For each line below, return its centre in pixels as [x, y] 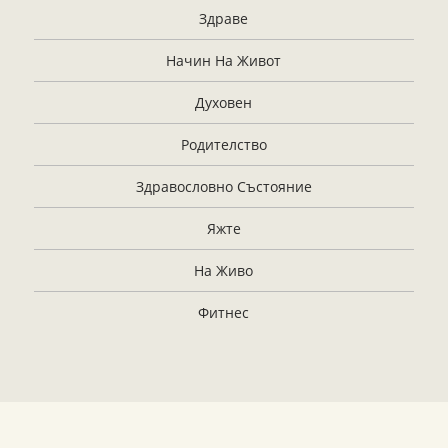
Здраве [224, 18]
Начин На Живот [224, 60]
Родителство [223, 144]
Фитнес [224, 312]
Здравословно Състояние [223, 186]
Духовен [224, 102]
